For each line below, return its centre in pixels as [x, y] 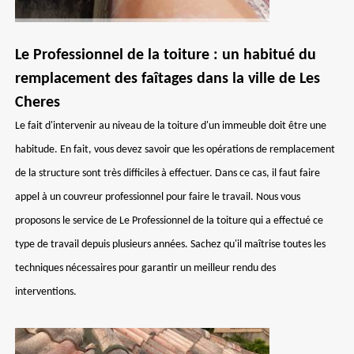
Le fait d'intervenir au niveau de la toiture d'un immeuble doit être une [171, 126]
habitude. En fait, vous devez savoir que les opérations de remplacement [175, 150]
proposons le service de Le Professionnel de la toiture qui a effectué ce [169, 221]
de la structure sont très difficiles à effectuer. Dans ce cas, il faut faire [168, 173]
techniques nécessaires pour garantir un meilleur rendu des [145, 268]
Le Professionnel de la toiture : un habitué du [166, 55]
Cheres [38, 103]
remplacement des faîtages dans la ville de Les [168, 79]
